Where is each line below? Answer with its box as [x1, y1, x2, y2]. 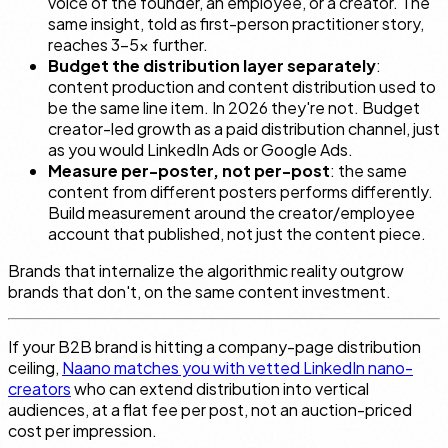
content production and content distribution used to [48, 75, 436, 97]
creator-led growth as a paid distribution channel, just [48, 117, 440, 139]
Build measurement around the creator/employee [48, 201, 415, 223]
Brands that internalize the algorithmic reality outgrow [8, 259, 404, 281]
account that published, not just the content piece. [48, 222, 426, 244]
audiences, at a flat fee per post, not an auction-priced [8, 398, 412, 420]
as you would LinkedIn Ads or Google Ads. [48, 138, 353, 160]
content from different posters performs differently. [48, 180, 433, 202]
